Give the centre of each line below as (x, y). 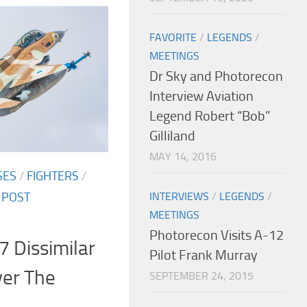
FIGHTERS (53, 176)
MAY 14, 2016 (183, 156)
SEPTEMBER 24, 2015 (201, 275)
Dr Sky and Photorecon (216, 76)
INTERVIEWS (179, 196)
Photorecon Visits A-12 (217, 235)
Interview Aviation (201, 96)
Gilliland (172, 136)
